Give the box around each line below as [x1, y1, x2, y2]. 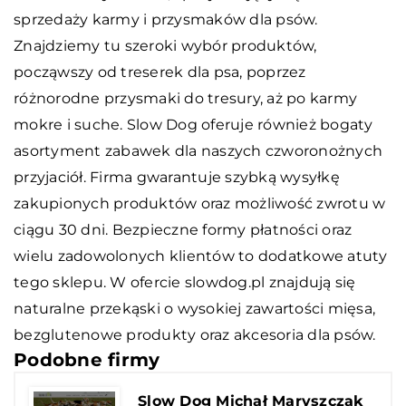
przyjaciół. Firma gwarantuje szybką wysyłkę [14, 168, 340, 186]
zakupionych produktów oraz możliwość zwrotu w [14, 194, 386, 212]
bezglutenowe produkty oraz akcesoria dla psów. [14, 325, 376, 343]
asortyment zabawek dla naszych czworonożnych [14, 141, 382, 159]
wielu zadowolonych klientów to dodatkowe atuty [14, 246, 388, 265]
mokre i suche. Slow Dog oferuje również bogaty [14, 115, 373, 133]
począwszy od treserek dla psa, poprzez [14, 63, 306, 81]
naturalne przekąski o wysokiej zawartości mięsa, [14, 299, 375, 317]
